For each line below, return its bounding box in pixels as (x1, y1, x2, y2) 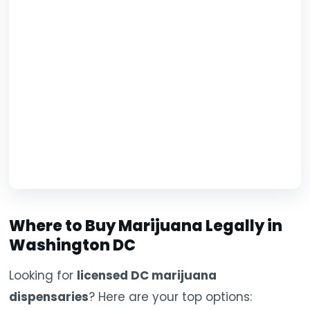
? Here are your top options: (89, 289, 253, 306)
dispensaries (9, 289, 89, 306)
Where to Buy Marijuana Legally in (9, 215, 283, 237)
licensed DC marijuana (77, 267, 217, 284)
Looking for (9, 267, 77, 284)
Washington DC (9, 235, 136, 257)
